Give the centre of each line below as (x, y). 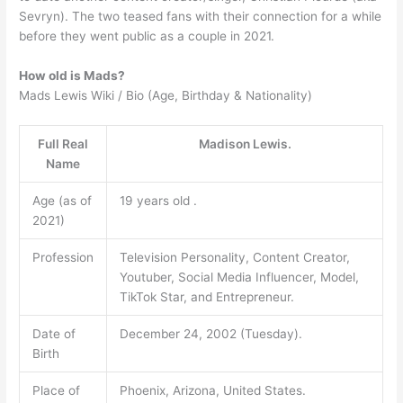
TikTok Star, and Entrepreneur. (206, 296)
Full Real (63, 143)
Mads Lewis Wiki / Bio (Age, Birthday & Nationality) (166, 95)
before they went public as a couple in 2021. (147, 36)
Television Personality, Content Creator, (234, 257)
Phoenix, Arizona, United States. (212, 390)
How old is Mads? (72, 75)
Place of (56, 390)
